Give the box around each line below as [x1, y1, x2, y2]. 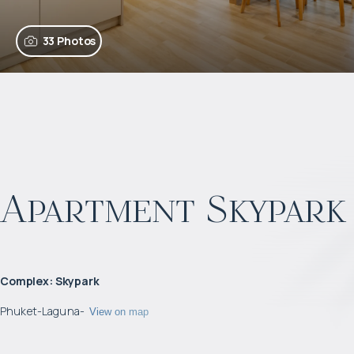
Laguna [41, 303, 80, 318]
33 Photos [42, 33, 96, 48]
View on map [88, 305, 149, 318]
